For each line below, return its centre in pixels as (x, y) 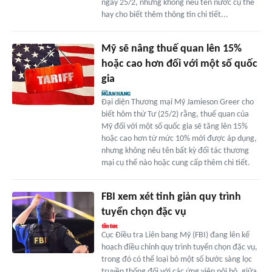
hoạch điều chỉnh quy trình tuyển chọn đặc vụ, (179, 248)
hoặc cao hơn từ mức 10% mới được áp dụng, (179, 139)
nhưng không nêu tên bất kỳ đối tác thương (175, 151)
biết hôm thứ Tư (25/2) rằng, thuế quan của (175, 115)
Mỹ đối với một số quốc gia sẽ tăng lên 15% (174, 127)
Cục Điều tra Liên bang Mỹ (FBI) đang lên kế (175, 236)
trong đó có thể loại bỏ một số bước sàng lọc (176, 260)
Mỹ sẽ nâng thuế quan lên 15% (171, 49)
